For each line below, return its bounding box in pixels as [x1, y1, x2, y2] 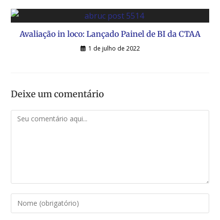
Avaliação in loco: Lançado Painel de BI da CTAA [20, 28, 200, 39]
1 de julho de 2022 [88, 44, 140, 53]
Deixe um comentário [11, 88, 105, 100]
